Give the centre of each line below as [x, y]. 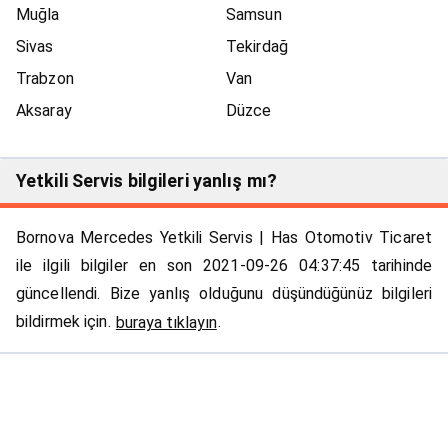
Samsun [254, 15]
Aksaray [44, 111]
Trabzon [45, 79]
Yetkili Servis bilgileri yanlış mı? [146, 181]
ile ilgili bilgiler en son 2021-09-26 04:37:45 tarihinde [224, 266]
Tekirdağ [257, 47]
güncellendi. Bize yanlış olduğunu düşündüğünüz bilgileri [224, 294]
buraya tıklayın [166, 322]
